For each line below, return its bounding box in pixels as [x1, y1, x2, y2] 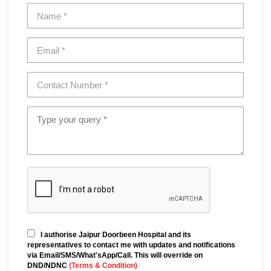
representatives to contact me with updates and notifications [27, 241, 235, 250]
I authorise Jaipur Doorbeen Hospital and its [41, 230, 191, 240]
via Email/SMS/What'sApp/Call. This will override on [27, 251, 203, 260]
